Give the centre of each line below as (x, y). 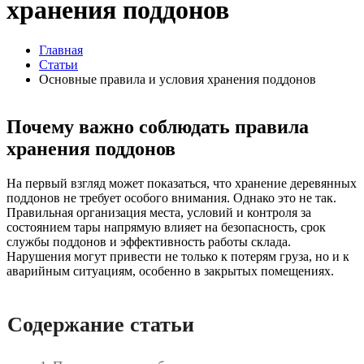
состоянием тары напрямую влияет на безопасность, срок (166, 227)
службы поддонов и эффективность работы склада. (149, 241)
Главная (61, 50)
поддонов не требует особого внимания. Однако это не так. (171, 197)
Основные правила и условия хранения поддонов (178, 79)
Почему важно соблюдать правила (158, 126)
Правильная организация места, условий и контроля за (159, 212)
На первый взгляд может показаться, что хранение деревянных (182, 183)
